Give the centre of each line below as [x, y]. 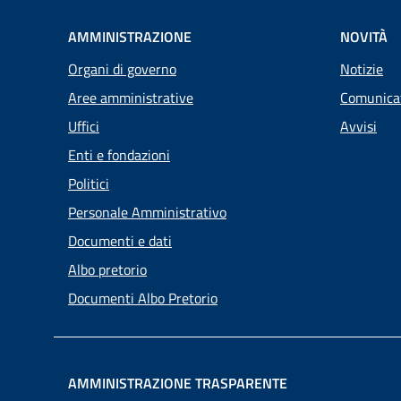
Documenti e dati [120, 240]
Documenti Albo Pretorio [143, 298]
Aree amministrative [131, 97]
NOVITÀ [364, 36]
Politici [89, 183]
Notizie [362, 68]
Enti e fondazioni [119, 154]
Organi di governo [122, 68]
